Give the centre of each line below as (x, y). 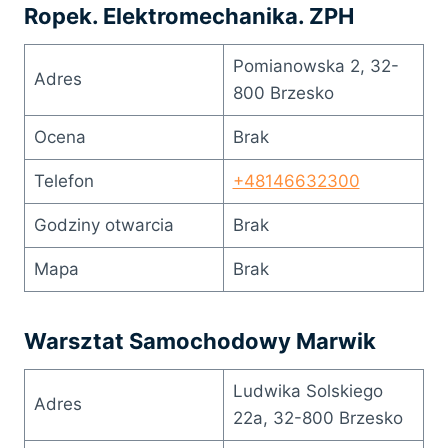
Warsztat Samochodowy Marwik (200, 340)
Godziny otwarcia (103, 224)
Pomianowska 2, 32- (315, 65)
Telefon (63, 180)
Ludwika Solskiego (307, 390)
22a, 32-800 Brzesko (317, 417)
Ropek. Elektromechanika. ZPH (189, 15)
